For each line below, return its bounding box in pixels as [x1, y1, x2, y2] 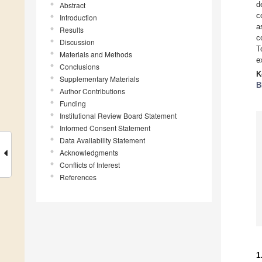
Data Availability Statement [60, 135, 145, 146]
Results [60, 25, 84, 35]
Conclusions [60, 61, 99, 72]
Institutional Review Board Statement [60, 111, 177, 121]
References [60, 172, 96, 182]
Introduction [60, 12, 97, 23]
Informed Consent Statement [60, 123, 150, 133]
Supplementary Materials [60, 74, 139, 84]
